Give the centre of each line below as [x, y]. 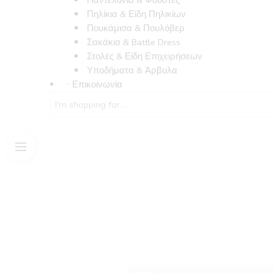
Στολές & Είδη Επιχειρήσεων [145, 57]
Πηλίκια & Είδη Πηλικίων [137, 14]
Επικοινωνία [97, 85]
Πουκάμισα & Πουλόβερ [136, 28]
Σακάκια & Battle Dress [134, 43]
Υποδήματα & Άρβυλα [132, 71]
